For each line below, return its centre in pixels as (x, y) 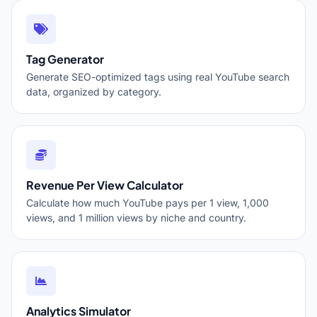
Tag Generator (65, 59)
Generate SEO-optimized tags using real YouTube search (158, 77)
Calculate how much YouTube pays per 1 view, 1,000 (148, 203)
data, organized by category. (94, 92)
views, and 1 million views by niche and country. (136, 218)
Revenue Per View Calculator (105, 185)
